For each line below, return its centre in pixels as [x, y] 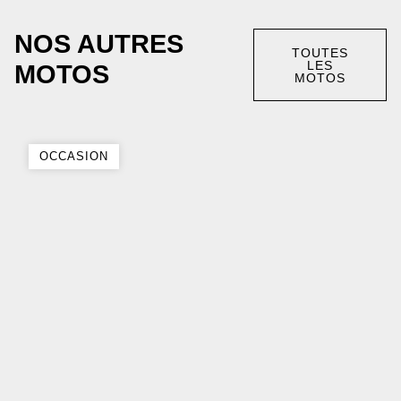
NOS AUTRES [99, 44]
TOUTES [320, 52]
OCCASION [74, 157]
